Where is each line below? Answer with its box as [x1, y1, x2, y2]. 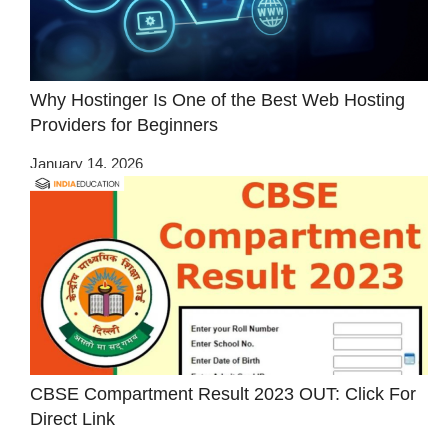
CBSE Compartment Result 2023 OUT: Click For [30, 383, 416, 404]
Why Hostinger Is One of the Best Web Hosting [30, 90, 405, 111]
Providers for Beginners [30, 115, 218, 136]
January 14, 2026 [30, 154, 143, 172]
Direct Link [30, 408, 115, 429]
